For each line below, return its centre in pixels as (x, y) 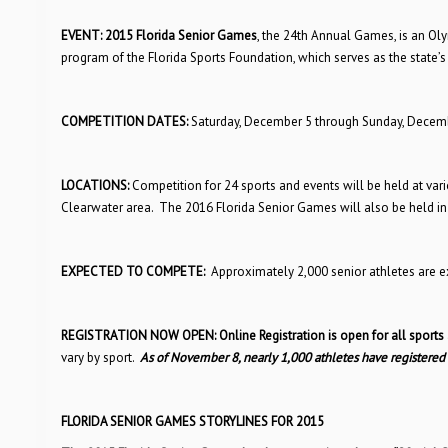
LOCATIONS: (94, 185)
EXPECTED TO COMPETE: (134, 271)
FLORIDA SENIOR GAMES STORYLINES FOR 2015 (192, 421)
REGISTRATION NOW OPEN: (138, 335)
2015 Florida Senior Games (180, 35)
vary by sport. (100, 357)
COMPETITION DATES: (124, 121)
